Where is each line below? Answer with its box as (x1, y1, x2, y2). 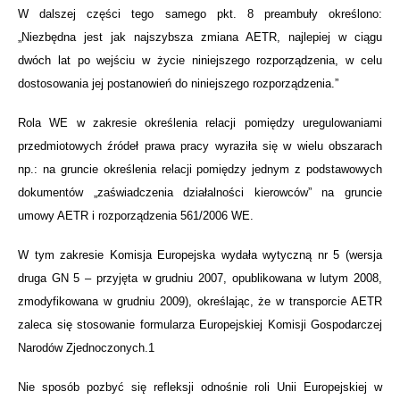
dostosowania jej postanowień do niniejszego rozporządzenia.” (18, 76, 338, 90)
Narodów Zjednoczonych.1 (18, 340, 154, 354)
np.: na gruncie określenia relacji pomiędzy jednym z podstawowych (18, 162, 382, 176)
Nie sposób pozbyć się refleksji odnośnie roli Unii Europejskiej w (18, 379, 382, 394)
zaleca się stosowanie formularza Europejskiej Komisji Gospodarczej (18, 317, 382, 331)
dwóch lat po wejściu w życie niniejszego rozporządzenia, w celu (18, 53, 382, 67)
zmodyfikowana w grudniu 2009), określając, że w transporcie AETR (18, 294, 382, 308)
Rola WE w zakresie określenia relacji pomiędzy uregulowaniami (18, 115, 382, 129)
